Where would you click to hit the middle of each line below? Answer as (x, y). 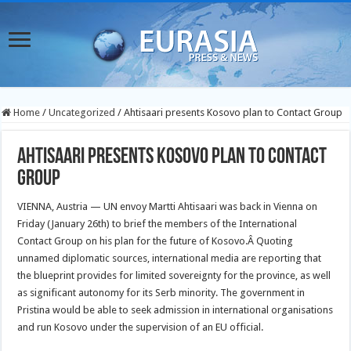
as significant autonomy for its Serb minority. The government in (161, 293)
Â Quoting (271, 241)
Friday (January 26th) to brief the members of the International (157, 224)
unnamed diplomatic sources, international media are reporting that (170, 258)
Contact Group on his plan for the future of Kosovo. (133, 241)
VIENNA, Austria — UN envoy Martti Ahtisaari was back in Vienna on (168, 206)
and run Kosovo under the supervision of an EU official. (141, 327)
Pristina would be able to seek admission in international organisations (175, 310)
